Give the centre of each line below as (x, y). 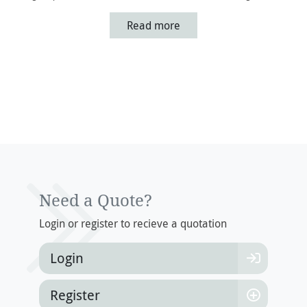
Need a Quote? (95, 200)
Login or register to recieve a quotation (133, 223)
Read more (153, 25)
